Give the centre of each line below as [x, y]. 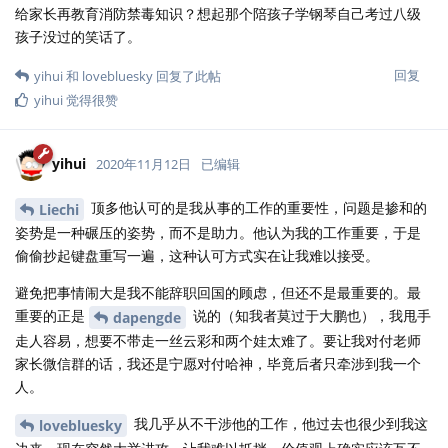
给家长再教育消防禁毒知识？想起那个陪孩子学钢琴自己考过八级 [218, 14]
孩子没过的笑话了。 [78, 37]
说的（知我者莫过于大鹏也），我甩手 [310, 316]
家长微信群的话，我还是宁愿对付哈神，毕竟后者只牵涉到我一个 [218, 363]
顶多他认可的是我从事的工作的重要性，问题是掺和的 [257, 208]
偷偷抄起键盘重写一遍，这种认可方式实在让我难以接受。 [197, 256]
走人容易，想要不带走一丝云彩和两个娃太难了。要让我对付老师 [218, 340]
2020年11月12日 [143, 164]
